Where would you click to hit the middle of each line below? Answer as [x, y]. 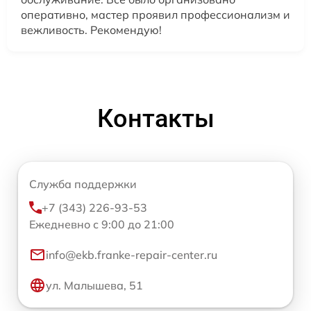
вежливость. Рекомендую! [91, 30]
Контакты [155, 118]
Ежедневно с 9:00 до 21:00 [102, 224]
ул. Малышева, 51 [94, 285]
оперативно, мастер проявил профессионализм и [155, 14]
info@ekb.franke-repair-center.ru [132, 254]
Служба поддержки [83, 184]
